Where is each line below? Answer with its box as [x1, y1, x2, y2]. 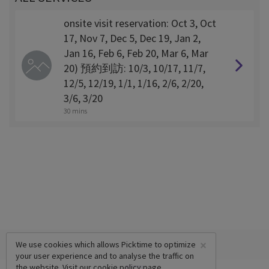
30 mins [64, 106, 87, 115]
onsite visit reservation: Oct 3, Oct [64, 16, 216, 30]
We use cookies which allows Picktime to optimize [16, 239, 196, 250]
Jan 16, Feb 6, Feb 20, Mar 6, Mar [64, 46, 208, 60]
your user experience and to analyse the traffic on [16, 250, 194, 261]
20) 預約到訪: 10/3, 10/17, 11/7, [64, 61, 205, 75]
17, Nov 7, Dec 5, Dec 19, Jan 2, [64, 31, 201, 45]
